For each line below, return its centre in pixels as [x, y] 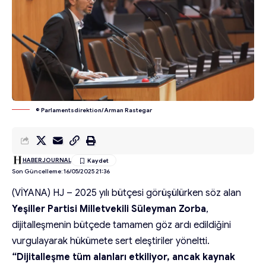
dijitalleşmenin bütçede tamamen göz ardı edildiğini [121, 225]
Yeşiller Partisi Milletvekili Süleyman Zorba [109, 209]
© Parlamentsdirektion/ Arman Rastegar [94, 110]
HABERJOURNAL [47, 160]
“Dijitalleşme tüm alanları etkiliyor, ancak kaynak [123, 257]
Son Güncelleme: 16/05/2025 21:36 [61, 171]
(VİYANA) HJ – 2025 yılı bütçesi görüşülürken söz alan [126, 193]
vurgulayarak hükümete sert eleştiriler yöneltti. [111, 241]
